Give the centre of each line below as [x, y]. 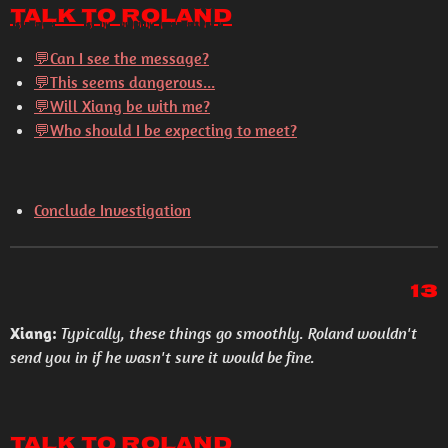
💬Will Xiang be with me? [122, 106]
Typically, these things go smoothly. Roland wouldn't [239, 333]
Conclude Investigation [112, 210]
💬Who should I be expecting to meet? [165, 130]
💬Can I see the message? [121, 58]
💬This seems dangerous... [124, 82]
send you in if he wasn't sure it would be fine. [162, 357]
